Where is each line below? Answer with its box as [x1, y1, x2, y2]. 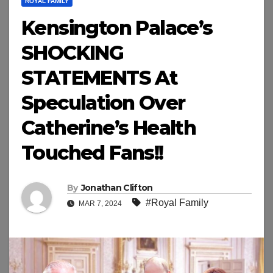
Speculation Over [21, 91, 185, 115]
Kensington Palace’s [21, 16, 213, 40]
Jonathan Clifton [80, 182, 153, 194]
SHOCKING [21, 41, 124, 65]
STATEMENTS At [21, 66, 178, 90]
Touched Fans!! [21, 141, 163, 165]
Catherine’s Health [21, 116, 196, 140]
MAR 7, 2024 [77, 199, 124, 208]
